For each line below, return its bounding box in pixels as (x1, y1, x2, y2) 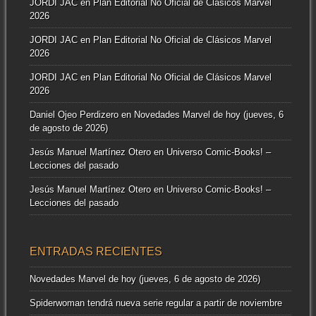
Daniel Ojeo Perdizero (29, 109, 119, 121)
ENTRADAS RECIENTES (29, 245, 162, 257)
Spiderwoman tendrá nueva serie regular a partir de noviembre (29, 297, 282, 308)
